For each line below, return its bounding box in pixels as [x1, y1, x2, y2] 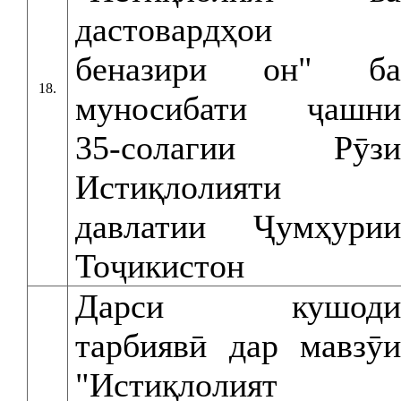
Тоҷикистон [75, 247, 244, 285]
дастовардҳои [75, 11, 272, 48]
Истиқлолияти [75, 168, 281, 206]
